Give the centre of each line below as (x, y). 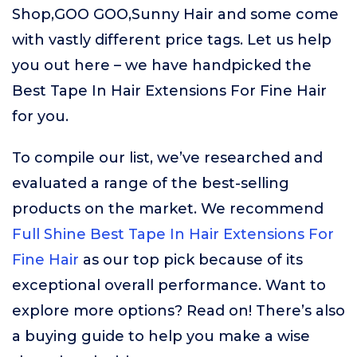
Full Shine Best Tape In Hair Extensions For (173, 234)
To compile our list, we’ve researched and (167, 158)
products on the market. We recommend (168, 209)
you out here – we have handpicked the (162, 65)
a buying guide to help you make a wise (161, 336)
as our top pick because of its (191, 260)
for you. (40, 116)
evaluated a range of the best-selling (151, 183)
